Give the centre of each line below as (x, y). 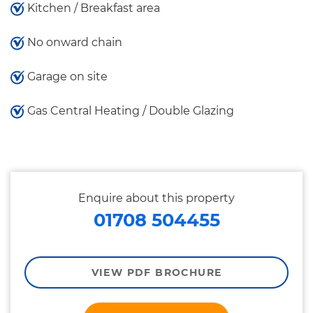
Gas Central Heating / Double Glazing (129, 111)
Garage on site (66, 77)
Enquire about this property (156, 198)
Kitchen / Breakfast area (92, 8)
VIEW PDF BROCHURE (156, 272)
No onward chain (73, 42)
